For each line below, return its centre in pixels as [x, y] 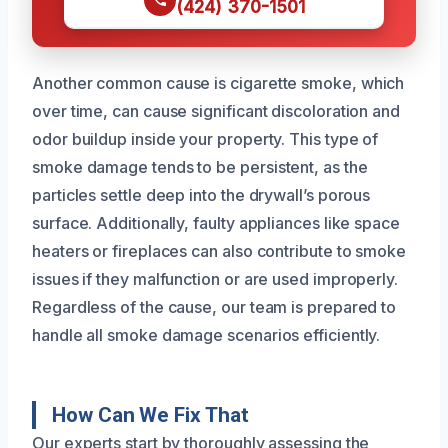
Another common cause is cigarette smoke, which [218, 82]
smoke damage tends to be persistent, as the [200, 166]
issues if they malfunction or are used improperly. [215, 278]
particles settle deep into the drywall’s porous [201, 194]
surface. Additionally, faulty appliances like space [216, 222]
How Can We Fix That [150, 414]
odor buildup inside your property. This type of [205, 138]
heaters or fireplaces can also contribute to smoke [219, 250]
